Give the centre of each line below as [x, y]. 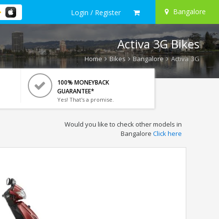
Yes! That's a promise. [85, 99]
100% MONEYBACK [83, 82]
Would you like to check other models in [123, 124]
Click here [167, 133]
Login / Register [96, 12]
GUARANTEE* [76, 91]
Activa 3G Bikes [158, 44]
